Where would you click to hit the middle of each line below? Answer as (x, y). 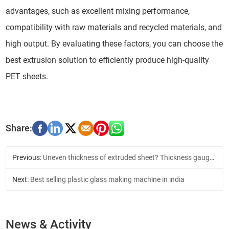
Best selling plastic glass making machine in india (108, 179)
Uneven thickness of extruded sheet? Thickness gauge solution (127, 157)
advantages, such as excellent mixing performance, (98, 11)
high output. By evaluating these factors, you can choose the (114, 43)
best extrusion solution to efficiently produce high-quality (108, 60)
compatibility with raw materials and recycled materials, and (114, 27)
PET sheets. (27, 76)
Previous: (28, 157)
